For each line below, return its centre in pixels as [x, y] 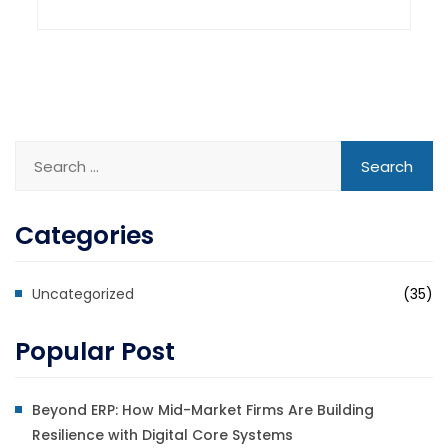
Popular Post [95, 352]
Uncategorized [83, 294]
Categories [84, 236]
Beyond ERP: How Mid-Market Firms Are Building [203, 410]
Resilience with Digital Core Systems [162, 435]
